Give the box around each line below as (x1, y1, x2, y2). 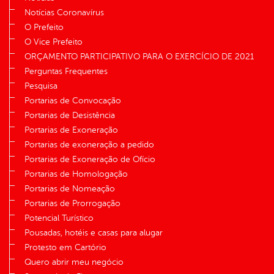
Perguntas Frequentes (24, 67, 108, 76)
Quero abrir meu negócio (24, 257, 124, 267)
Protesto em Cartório (24, 243, 106, 253)
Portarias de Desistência (24, 111, 115, 120)
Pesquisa (24, 81, 57, 91)
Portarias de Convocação (24, 96, 121, 106)
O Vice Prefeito (24, 37, 83, 47)
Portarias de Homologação (24, 169, 128, 179)
